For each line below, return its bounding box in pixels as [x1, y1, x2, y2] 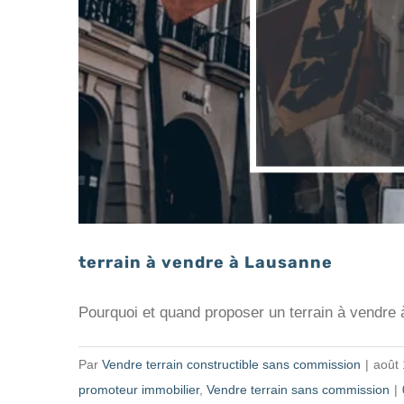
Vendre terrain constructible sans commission [102, 356, 361, 372]
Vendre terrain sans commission [207, 381, 390, 397]
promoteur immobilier [78, 381, 199, 397]
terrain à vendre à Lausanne [78, 252, 333, 272]
